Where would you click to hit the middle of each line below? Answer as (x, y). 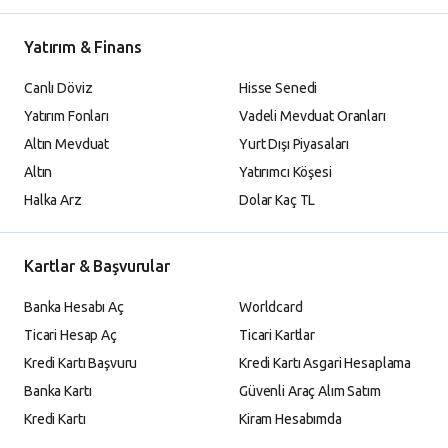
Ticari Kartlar (277, 334)
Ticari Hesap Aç (70, 334)
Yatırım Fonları (66, 115)
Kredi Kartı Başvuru (81, 362)
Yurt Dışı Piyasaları (294, 143)
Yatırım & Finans (83, 46)
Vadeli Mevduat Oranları (312, 115)
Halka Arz (53, 199)
